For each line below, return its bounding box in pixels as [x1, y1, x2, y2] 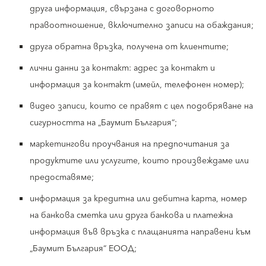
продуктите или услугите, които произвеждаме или [30, 154, 249, 168]
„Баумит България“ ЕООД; [30, 242, 137, 256]
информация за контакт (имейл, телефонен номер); [30, 78, 244, 92]
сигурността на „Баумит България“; [30, 116, 177, 130]
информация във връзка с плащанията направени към [30, 225, 251, 239]
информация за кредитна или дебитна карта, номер [30, 192, 247, 206]
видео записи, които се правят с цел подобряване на [30, 99, 253, 113]
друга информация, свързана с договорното [30, 2, 214, 16]
